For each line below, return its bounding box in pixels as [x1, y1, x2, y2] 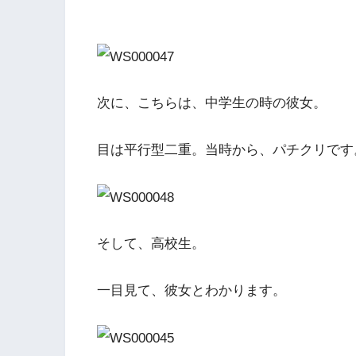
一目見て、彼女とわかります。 [97, 282, 286, 298]
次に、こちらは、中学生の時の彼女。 [97, 95, 327, 111]
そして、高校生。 [97, 236, 205, 252]
